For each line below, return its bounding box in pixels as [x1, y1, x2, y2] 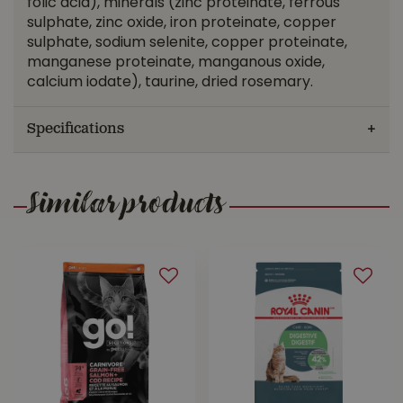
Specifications [27, 120, 124, 139]
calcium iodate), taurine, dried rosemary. [27, 76, 313, 90]
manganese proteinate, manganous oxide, [27, 56, 325, 70]
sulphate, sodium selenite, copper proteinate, [27, 36, 347, 50]
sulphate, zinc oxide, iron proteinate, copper [27, 16, 336, 31]
